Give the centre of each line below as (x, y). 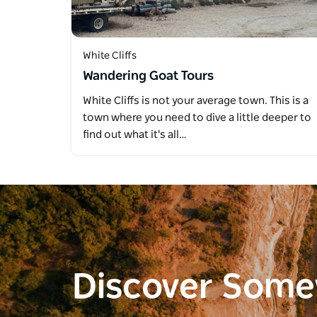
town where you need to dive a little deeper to (197, 118)
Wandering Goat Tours (148, 77)
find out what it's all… (135, 135)
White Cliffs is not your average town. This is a (196, 101)
